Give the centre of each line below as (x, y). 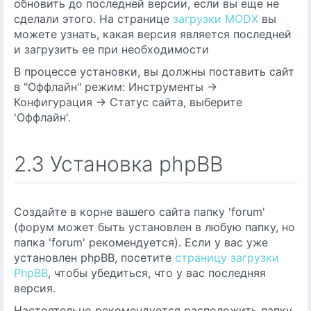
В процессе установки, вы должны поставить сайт (154, 72)
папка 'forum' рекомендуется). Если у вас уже (141, 242)
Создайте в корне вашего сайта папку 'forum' (140, 212)
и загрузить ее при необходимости (111, 49)
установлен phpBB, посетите (94, 258)
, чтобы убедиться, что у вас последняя (157, 273)
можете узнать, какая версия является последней (153, 34)
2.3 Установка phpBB (118, 164)
